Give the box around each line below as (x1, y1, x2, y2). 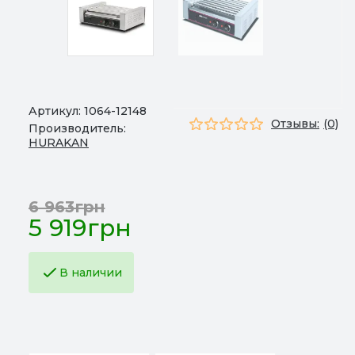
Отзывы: (271, 116, 319, 131)
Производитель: (29, 121, 126, 136)
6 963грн (29, 197, 105, 216)
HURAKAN (29, 136, 89, 150)
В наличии (59, 265, 122, 280)
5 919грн (29, 213, 132, 242)
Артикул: (29, 104, 84, 118)
